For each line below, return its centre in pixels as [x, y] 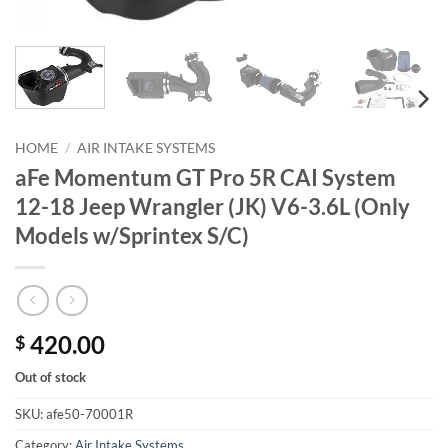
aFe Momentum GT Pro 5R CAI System [205, 178]
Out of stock [50, 376]
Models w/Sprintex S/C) [132, 236]
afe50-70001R [89, 413]
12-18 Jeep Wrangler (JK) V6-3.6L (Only [212, 207]
